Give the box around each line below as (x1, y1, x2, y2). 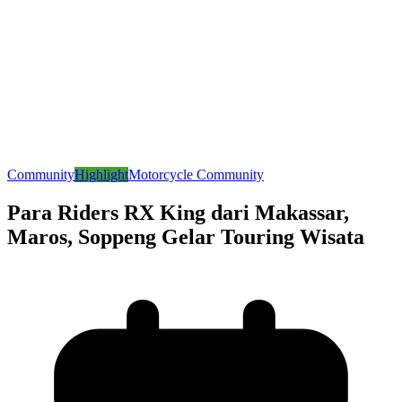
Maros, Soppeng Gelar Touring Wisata (7, 225, 364, 249)
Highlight (74, 167, 128, 183)
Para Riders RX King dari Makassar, (7, 201, 349, 225)
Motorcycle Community (128, 167, 264, 183)
